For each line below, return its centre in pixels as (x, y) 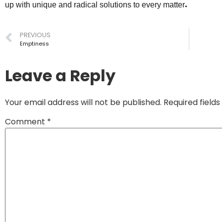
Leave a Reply (60, 76)
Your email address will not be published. (83, 103)
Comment (26, 122)
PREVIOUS (35, 35)
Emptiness (34, 44)
